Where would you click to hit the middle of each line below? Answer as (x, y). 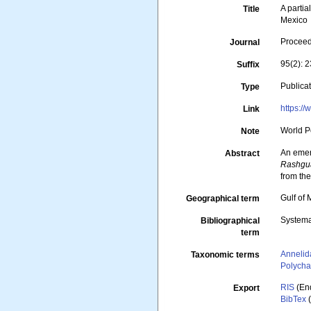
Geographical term (223, 199)
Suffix (249, 65)
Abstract (243, 153)
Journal (245, 42)
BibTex (294, 299)
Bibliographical (230, 221)
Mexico (294, 20)
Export (247, 288)
